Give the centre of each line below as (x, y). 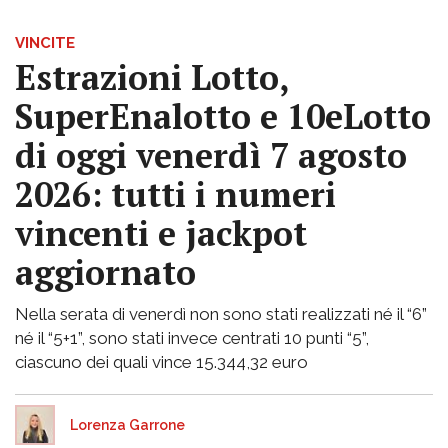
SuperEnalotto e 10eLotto (223, 117)
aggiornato (105, 273)
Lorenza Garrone (127, 425)
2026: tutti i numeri (175, 195)
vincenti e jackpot (161, 234)
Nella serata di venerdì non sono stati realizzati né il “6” (221, 314)
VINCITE (45, 43)
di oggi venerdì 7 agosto (211, 156)
